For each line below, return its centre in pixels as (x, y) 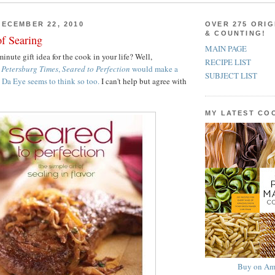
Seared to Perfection (96, 69)
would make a (154, 69)
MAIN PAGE (226, 48)
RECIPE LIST (228, 62)
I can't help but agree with (143, 81)
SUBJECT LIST (231, 76)
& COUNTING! (236, 33)
